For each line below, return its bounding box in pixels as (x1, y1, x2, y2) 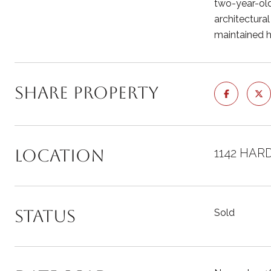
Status (15, 206, 76, 226)
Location (15, 146, 105, 165)
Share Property (15, 83, 158, 102)
